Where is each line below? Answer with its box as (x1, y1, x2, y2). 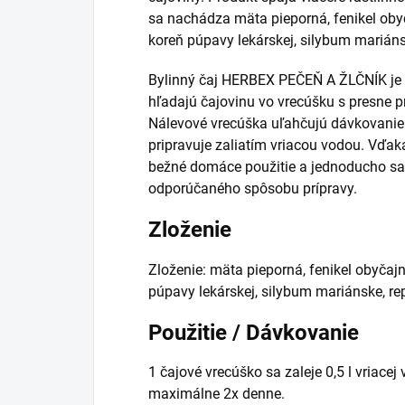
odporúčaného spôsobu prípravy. (148, 179, 357, 197)
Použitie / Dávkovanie (148, 319, 359, 345)
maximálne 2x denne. (148, 385, 285, 403)
